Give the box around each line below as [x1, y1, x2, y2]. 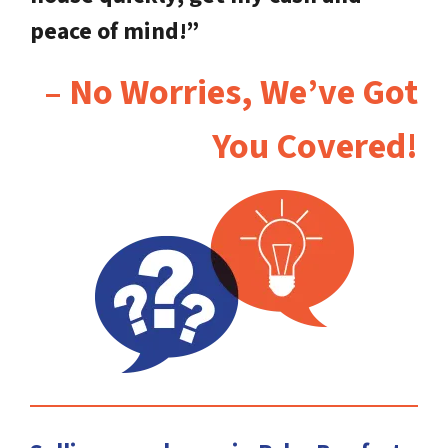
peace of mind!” [30, 14, 199, 50]
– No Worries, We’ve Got [44, 67, 418, 119]
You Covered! [212, 121, 418, 173]
